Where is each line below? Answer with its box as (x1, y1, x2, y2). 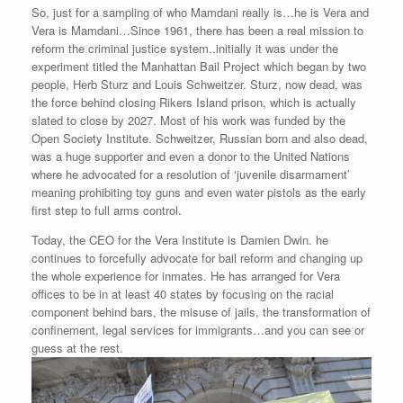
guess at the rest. (31, 338, 123, 356)
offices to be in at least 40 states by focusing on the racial (31, 284, 334, 302)
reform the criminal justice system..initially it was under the (31, 39, 338, 57)
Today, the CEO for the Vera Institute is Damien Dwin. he (31, 230, 328, 248)
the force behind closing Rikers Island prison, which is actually (31, 93, 356, 111)
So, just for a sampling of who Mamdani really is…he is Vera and (31, 3, 369, 21)
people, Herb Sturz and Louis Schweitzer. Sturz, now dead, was (31, 75, 363, 93)
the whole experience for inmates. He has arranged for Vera (31, 266, 340, 284)
